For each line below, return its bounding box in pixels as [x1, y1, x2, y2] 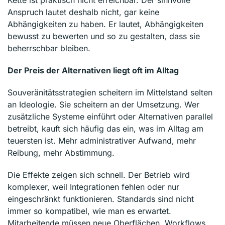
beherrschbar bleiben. [8, 43, 90, 53]
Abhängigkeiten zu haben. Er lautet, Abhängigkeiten [8, 19, 203, 29]
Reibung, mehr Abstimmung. [8, 147, 115, 158]
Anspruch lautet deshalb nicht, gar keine [8, 7, 159, 17]
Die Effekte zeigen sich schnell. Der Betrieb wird [8, 169, 190, 180]
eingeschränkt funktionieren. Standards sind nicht [8, 193, 194, 204]
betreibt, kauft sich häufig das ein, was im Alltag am [8, 123, 203, 134]
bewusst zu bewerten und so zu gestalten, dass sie [8, 31, 200, 41]
